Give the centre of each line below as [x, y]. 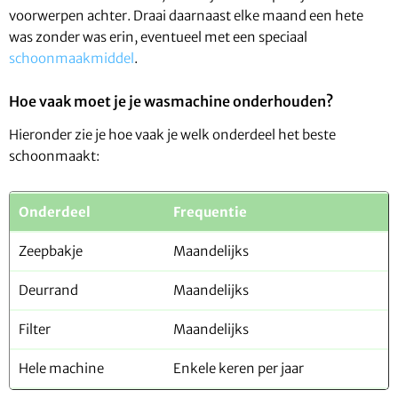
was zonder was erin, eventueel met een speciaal [158, 37]
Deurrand [48, 291]
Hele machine [61, 369]
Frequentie [210, 212]
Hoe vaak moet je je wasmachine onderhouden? [171, 102]
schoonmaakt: [54, 156]
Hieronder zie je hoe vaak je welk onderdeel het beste [172, 135]
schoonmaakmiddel [72, 59]
